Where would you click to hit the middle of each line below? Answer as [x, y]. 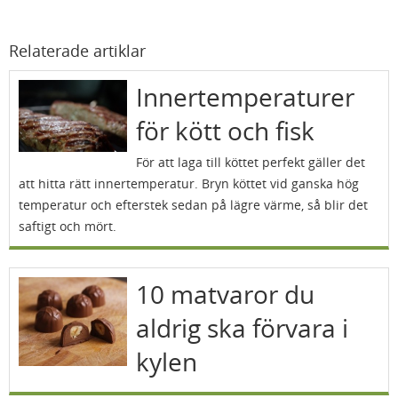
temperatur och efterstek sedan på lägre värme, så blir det [193, 205]
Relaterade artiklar [77, 51]
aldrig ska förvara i [242, 328]
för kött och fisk [225, 131]
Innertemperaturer [245, 97]
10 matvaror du [225, 294]
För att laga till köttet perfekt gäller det [250, 162]
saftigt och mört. [68, 226]
